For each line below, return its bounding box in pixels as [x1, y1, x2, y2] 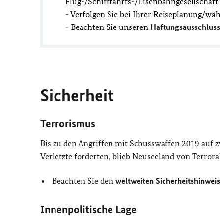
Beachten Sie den [52, 176, 116, 186]
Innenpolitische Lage [40, 203, 137, 216]
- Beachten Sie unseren [65, 22, 150, 32]
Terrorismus [40, 117, 95, 130]
